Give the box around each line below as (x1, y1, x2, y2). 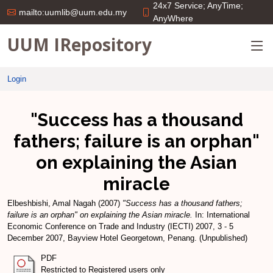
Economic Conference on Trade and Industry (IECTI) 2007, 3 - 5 (7, 222, 233, 231)
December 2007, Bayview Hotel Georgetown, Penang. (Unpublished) (7, 233, 247, 243)
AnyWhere (153, 13, 193, 23)
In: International (193, 210, 250, 219)
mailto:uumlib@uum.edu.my (19, 7, 127, 17)
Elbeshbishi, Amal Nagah (7, 199, 96, 208)
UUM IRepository (7, 32, 152, 56)
